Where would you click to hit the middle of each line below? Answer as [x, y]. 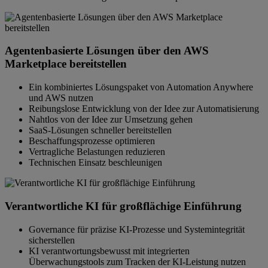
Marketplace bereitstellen [66, 64]
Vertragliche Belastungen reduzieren [97, 152]
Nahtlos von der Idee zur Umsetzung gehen [111, 120]
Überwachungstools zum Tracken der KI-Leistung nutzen [137, 261]
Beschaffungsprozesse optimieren [92, 141]
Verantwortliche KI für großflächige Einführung [123, 206]
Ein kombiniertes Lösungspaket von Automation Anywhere [141, 87]
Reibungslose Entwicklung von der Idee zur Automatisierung [144, 109]
